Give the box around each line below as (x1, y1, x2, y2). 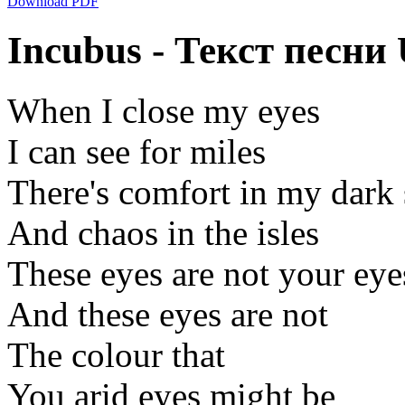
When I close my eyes (7, 90, 320, 130)
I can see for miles (7, 131, 266, 171)
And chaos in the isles (7, 212, 319, 252)
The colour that (7, 334, 225, 374)
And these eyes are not (7, 294, 328, 334)
